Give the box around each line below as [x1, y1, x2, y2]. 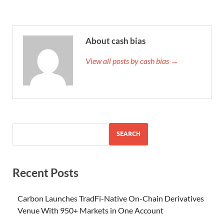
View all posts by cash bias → [85, 55, 178, 65]
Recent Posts [12, 165, 78, 179]
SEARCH [116, 130, 140, 137]
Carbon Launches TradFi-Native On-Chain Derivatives [17, 193, 204, 203]
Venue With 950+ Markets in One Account [17, 205, 163, 215]
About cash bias [85, 35, 145, 46]
